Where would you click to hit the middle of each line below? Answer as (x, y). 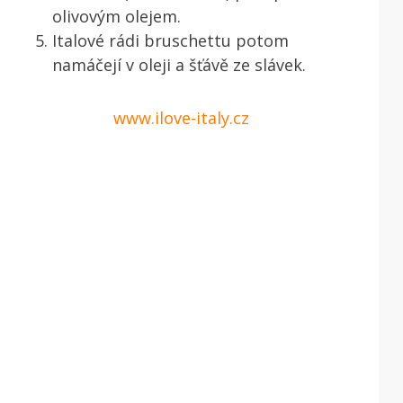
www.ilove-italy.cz (181, 117)
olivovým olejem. (116, 16)
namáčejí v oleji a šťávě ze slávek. (179, 64)
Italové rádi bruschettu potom (170, 40)
